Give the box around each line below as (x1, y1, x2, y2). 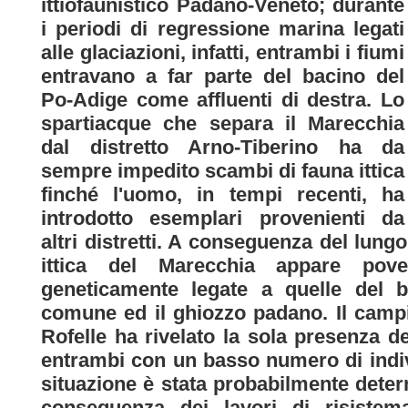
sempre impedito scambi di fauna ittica (41, 158, 404, 182)
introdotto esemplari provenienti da (41, 206, 404, 229)
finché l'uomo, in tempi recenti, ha (41, 182, 404, 206)
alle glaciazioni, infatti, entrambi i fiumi (41, 40, 404, 64)
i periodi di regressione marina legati (41, 16, 404, 40)
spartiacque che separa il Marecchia (41, 111, 404, 135)
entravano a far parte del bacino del (41, 64, 404, 87)
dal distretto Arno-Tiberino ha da (41, 135, 404, 158)
